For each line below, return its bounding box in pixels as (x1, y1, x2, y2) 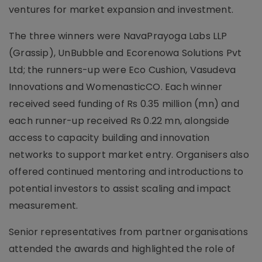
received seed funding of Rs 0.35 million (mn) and (9, 97, 239, 111)
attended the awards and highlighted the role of (9, 242, 236, 256)
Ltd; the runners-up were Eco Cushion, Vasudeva (9, 63, 236, 77)
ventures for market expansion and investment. (9, 3, 234, 16)
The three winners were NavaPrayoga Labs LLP (9, 29, 227, 43)
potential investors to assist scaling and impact (9, 182, 232, 195)
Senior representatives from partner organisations (9, 225, 248, 239)
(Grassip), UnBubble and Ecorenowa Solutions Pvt (9, 46, 242, 60)
